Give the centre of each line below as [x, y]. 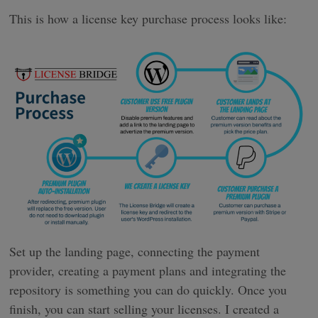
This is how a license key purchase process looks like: [148, 19]
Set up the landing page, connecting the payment [135, 252]
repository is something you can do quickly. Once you [148, 290]
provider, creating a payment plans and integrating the [148, 271]
